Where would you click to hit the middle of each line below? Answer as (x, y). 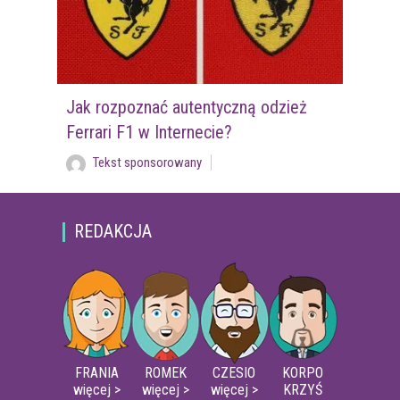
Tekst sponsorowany (147, 163)
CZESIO (234, 373)
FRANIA (97, 373)
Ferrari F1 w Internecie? (149, 133)
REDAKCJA (113, 232)
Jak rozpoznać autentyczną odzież (186, 108)
